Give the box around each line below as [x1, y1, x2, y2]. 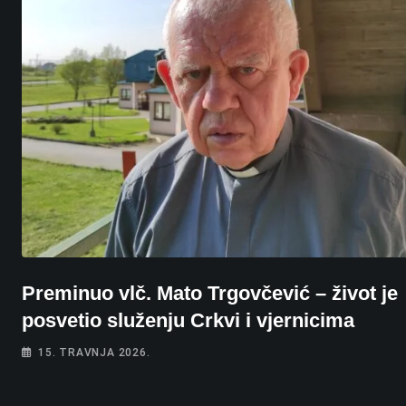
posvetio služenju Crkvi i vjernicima [22, 308, 354, 332]
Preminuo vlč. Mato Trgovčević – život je [22, 281, 398, 304]
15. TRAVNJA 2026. [38, 345, 150, 359]
